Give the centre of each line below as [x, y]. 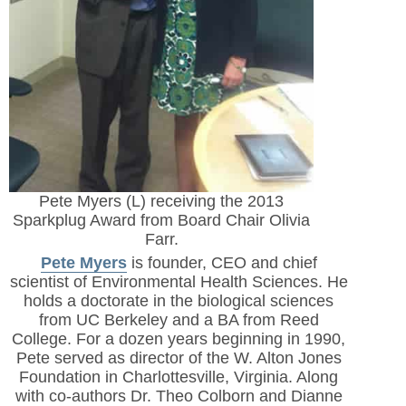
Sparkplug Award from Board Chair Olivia [161, 220]
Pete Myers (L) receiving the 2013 [161, 201]
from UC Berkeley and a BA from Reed [179, 320]
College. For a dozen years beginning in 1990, [179, 339]
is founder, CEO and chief [222, 263]
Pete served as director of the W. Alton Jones [179, 358]
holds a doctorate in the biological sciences [179, 301]
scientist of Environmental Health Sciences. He [179, 282]
